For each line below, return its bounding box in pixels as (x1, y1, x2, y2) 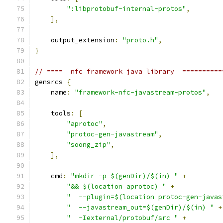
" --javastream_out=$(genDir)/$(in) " (67, 203, 214, 212)
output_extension (35, 36, 114, 44)
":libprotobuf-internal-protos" (67, 4, 186, 13)
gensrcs (35, 78, 67, 86)
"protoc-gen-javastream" (67, 130, 158, 138)
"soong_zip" (67, 140, 111, 149)
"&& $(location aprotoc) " (67, 182, 166, 191)
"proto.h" (122, 36, 158, 44)
